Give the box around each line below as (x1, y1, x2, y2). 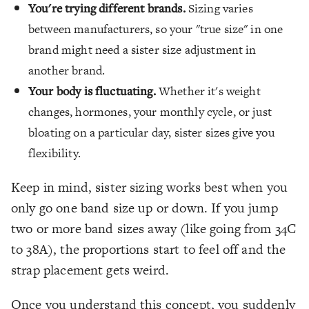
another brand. (28, 61, 106, 79)
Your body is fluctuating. (28, 82, 156, 99)
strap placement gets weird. (11, 260, 173, 279)
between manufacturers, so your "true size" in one (28, 20, 283, 37)
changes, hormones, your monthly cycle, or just (28, 103, 272, 120)
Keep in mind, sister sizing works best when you (11, 177, 288, 197)
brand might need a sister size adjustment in (28, 41, 257, 58)
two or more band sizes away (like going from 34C (11, 219, 297, 238)
